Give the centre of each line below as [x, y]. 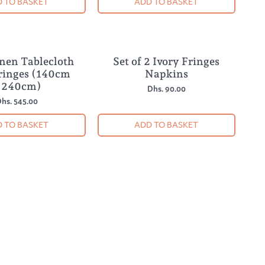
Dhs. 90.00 [166, 88]
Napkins [166, 73]
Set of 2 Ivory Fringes [167, 61]
